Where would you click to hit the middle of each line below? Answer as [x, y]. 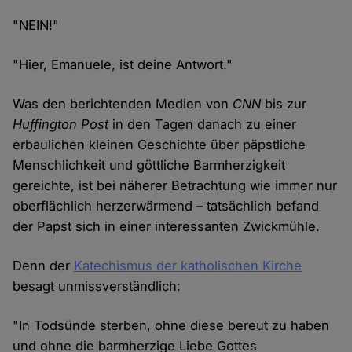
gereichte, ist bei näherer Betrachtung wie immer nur [175, 186]
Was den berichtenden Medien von [123, 104]
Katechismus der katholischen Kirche [188, 266]
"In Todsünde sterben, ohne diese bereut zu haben [171, 326]
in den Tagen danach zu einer [203, 125]
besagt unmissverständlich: [97, 286]
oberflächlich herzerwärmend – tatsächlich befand [166, 206]
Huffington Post [61, 125]
